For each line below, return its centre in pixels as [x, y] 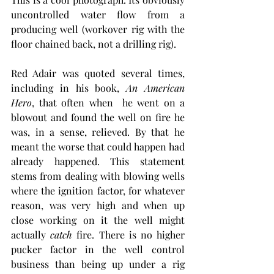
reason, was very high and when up [98, 205]
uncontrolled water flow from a [98, 14]
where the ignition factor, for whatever [98, 190]
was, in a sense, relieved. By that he [98, 131]
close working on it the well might [98, 220]
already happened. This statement [98, 161]
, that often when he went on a [108, 102]
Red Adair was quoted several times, [98, 73]
